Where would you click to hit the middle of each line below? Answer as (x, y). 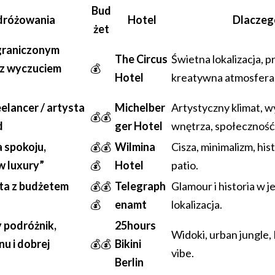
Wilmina (135, 146)
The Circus (141, 59)
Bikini (128, 243)
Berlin (129, 262)
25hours (135, 225)
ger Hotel (139, 126)
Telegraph (140, 186)
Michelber (140, 107)
